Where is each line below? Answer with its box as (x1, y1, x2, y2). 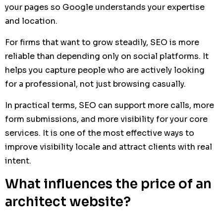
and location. (5, 16, 57, 26)
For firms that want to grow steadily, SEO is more (5, 37, 199, 48)
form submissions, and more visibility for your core (5, 114, 208, 124)
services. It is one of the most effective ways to (5, 128, 194, 138)
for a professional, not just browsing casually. (5, 79, 186, 89)
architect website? (5, 194, 131, 210)
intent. (5, 156, 31, 166)
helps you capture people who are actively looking (5, 65, 205, 75)
